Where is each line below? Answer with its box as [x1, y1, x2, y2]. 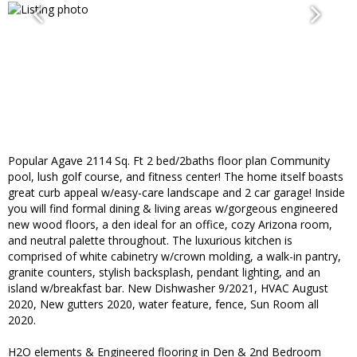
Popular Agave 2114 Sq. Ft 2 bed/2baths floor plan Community [8, 153, 330, 169]
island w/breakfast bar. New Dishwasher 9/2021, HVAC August [8, 280, 328, 296]
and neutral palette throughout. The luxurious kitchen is [8, 233, 292, 249]
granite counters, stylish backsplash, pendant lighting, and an [8, 265, 320, 280]
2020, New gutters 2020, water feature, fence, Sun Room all [8, 296, 319, 312]
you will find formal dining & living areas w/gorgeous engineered [8, 201, 338, 217]
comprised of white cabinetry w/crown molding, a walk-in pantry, [8, 249, 341, 265]
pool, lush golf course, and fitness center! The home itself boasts [8, 169, 343, 185]
